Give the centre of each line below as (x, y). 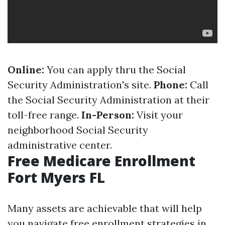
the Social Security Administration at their (108, 100)
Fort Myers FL (56, 177)
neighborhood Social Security (78, 130)
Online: (26, 70)
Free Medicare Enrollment (101, 161)
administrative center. (60, 145)
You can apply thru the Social (115, 70)
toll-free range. (44, 115)
